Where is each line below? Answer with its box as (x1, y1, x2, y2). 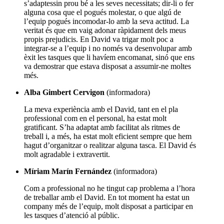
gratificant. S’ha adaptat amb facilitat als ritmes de (24, 122, 180, 131)
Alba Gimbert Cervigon (24, 87, 104, 96)
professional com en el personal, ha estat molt (24, 113, 166, 122)
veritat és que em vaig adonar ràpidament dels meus (24, 25, 186, 34)
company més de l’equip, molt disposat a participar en (24, 201, 193, 210)
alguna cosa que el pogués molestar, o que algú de (24, 7, 181, 16)
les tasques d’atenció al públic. (24, 210, 121, 219)
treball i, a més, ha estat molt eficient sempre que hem (24, 131, 191, 140)
